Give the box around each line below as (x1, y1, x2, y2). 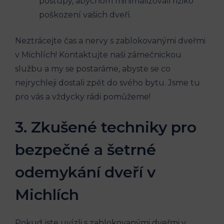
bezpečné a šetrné (15, 140, 156, 159)
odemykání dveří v (15, 162, 155, 181)
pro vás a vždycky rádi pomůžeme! (15, 91, 150, 101)
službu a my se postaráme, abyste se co (15, 63, 170, 73)
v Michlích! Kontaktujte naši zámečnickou (15, 49, 181, 59)
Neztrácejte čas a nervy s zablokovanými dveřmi (15, 35, 205, 45)
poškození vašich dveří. (39, 9, 131, 19)
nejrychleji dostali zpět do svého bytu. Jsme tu (15, 77, 200, 87)
